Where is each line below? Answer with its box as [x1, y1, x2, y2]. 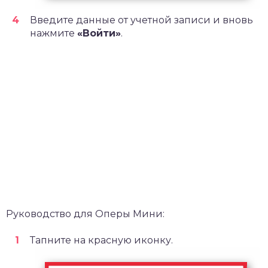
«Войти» [77, 28, 121, 39]
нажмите [30, 28, 77, 39]
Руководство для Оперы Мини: [6, 208, 165, 220]
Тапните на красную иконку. [30, 234, 173, 246]
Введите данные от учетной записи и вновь [30, 14, 253, 26]
